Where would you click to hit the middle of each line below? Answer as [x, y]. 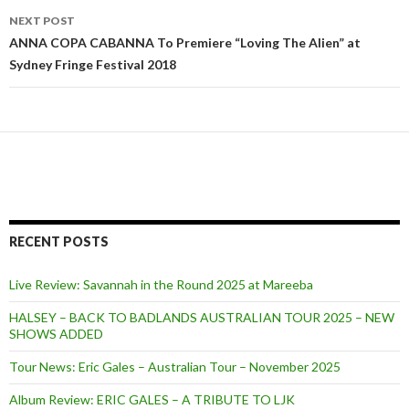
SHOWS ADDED [56, 333]
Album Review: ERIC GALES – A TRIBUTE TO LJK [152, 399]
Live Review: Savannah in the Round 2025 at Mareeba [161, 284]
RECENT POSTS [59, 241]
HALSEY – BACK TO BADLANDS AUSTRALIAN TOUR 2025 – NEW [202, 317]
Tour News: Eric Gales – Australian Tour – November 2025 [175, 366]
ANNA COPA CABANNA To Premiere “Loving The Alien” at [185, 42]
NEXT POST [42, 20]
